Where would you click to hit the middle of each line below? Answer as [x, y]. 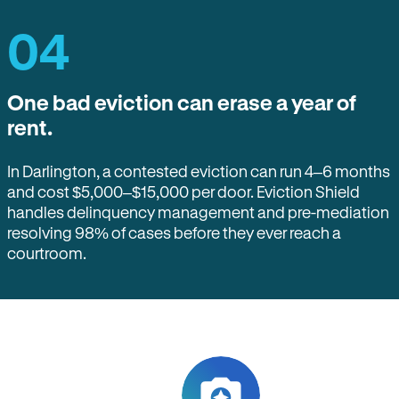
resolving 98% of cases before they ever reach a [174, 232]
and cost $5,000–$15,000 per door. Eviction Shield [183, 191]
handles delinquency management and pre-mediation [198, 212]
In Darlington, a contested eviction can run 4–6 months [199, 171]
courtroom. [47, 253]
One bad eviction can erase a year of [182, 102]
